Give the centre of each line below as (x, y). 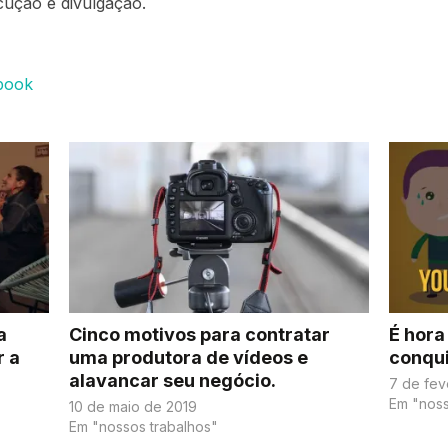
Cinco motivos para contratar (200, 335)
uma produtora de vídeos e (189, 358)
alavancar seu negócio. (173, 381)
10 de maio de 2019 (133, 407)
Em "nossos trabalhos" (144, 427)
